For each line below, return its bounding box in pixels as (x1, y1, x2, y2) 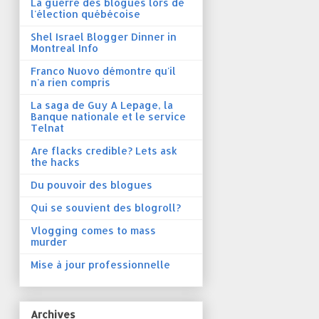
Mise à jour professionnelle (31, 258, 170, 271)
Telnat (31, 122, 64, 135)
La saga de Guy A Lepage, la (31, 99, 173, 112)
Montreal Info (31, 42, 98, 55)
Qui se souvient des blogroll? (31, 202, 181, 214)
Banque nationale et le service (31, 110, 186, 123)
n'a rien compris (31, 76, 110, 89)
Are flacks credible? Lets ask (31, 145, 177, 157)
